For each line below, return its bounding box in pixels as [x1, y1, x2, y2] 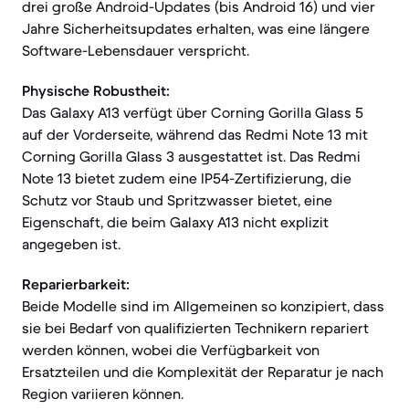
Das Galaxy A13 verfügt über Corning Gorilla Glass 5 [22, 103, 363, 121]
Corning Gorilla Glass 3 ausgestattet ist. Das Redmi [22, 147, 361, 165]
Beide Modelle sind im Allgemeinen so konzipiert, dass [22, 297, 384, 315]
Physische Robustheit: [22, 81, 170, 100]
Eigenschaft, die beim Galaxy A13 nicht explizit [22, 213, 329, 231]
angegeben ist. [22, 235, 121, 253]
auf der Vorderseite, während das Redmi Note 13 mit [22, 125, 368, 143]
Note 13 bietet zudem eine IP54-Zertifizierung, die [22, 169, 351, 187]
